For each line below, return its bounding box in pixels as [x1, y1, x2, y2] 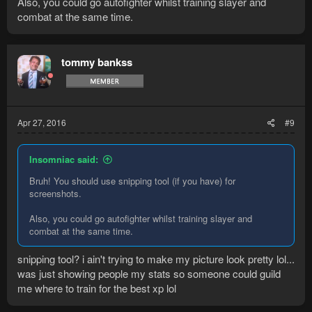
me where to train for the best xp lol [17, 281, 176, 296]
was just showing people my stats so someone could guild [17, 266, 281, 281]
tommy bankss [61, 54, 132, 70]
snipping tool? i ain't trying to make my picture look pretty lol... [17, 251, 295, 267]
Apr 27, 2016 [17, 116, 66, 128]
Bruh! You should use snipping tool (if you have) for [29, 173, 235, 187]
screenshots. [29, 186, 81, 200]
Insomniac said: [29, 152, 98, 166]
